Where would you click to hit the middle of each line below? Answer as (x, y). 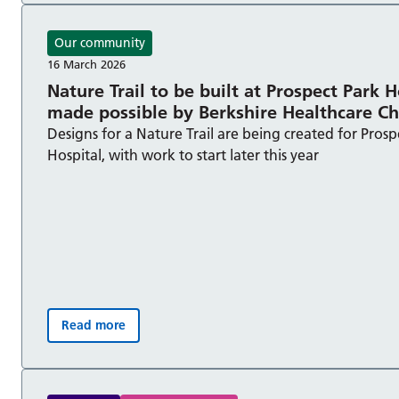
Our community (100, 43)
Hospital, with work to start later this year (183, 155)
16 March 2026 (86, 65)
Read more (94, 326)
